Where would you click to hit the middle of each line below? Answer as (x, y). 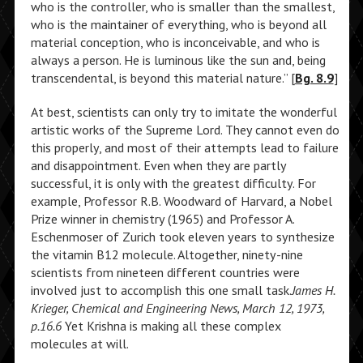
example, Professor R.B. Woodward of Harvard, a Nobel (181, 201)
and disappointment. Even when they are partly (158, 165)
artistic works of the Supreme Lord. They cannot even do (185, 130)
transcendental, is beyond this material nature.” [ (162, 78)
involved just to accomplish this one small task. (161, 290)
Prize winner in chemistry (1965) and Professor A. (162, 219)
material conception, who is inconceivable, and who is (175, 42)
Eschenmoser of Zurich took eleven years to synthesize (182, 237)
